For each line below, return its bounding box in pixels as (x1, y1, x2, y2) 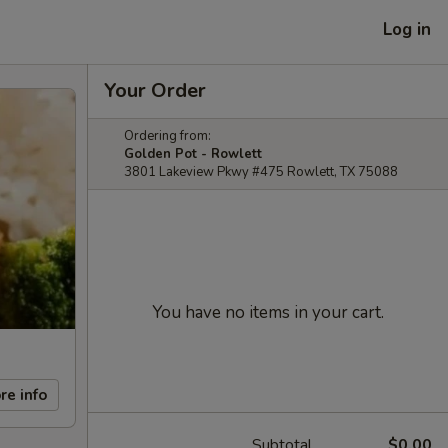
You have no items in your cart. (152, 301, 384, 324)
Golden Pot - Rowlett (124, 145, 262, 163)
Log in (383, 17, 431, 41)
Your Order (104, 77, 206, 104)
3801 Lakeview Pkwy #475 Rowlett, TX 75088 (124, 163, 398, 181)
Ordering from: (124, 127, 211, 145)
